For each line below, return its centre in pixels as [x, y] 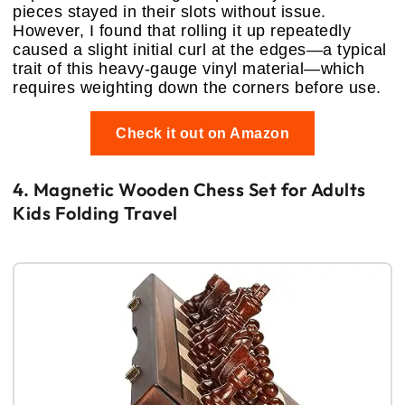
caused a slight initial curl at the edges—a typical [200, 50]
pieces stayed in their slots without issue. [170, 12]
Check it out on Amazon [202, 134]
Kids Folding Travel [95, 213]
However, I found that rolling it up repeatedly [182, 31]
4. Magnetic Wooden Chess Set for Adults [189, 190]
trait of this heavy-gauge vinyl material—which [188, 69]
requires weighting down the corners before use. [197, 88]
